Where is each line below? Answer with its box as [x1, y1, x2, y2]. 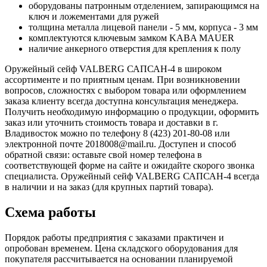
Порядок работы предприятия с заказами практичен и [5, 232, 224, 243]
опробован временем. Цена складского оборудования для [5, 243, 238, 253]
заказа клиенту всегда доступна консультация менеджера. [5, 95, 238, 106]
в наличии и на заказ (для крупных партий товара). [5, 181, 213, 192]
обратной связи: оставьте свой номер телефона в [5, 149, 202, 160]
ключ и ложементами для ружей [29, 11, 159, 21]
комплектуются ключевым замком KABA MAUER [29, 32, 234, 43]
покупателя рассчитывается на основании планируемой [5, 253, 233, 264]
